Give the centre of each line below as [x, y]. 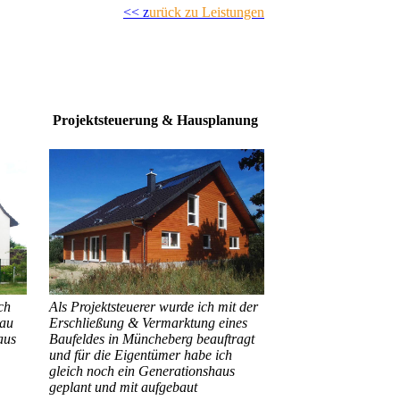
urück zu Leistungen [207, 12]
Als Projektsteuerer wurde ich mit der [153, 306]
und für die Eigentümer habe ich [140, 354]
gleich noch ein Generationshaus [142, 371]
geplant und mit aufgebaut [123, 387]
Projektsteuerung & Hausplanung [153, 120]
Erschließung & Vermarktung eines [148, 322]
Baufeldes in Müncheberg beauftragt [151, 338]
